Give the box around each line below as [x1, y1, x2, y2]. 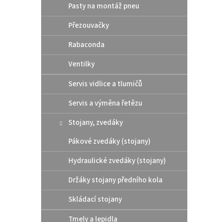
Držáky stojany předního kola [68, 174, 163, 185]
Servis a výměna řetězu [68, 98, 142, 109]
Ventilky [68, 58, 95, 69]
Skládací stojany [68, 194, 122, 205]
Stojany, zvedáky [68, 117, 123, 128]
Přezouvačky [68, 20, 109, 31]
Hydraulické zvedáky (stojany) [68, 155, 166, 166]
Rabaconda [68, 39, 105, 50]
